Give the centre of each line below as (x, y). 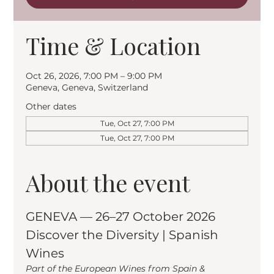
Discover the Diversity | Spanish (124, 235)
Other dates (51, 107)
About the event (108, 183)
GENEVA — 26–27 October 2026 (121, 217)
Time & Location (113, 46)
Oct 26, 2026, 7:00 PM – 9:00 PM (94, 76)
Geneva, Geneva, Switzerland (87, 88)
